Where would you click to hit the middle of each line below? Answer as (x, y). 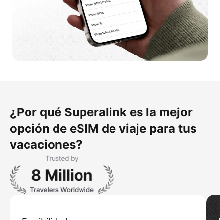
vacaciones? (46, 145)
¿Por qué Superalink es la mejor (101, 112)
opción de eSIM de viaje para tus (103, 129)
